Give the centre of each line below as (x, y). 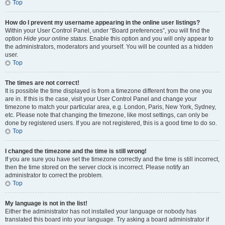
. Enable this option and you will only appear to (150, 39)
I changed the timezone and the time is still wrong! (76, 151)
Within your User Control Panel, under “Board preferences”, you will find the (107, 31)
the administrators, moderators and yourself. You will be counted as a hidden (109, 47)
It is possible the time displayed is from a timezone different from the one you (108, 91)
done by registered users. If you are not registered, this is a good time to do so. (111, 123)
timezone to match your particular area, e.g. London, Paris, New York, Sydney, (110, 107)
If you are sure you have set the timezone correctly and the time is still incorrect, (112, 159)
